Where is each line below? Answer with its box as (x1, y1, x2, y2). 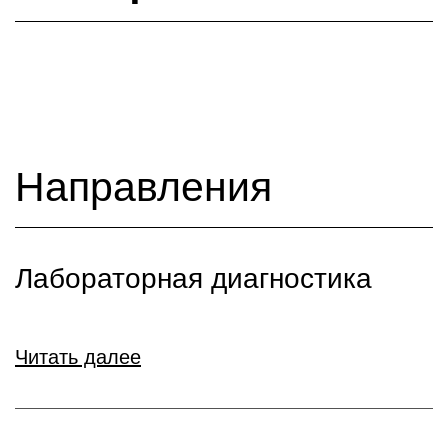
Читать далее (15, 346, 141, 368)
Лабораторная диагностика (15, 263, 372, 294)
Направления (15, 164, 272, 210)
